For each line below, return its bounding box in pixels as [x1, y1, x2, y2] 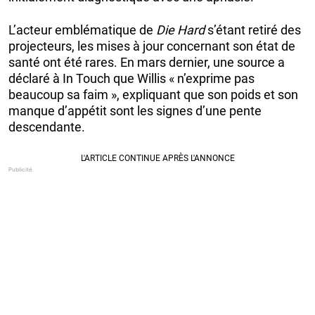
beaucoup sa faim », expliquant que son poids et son [8, 86, 298, 102]
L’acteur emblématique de [8, 22, 156, 37]
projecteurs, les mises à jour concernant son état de [8, 38, 295, 53]
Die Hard [156, 22, 205, 37]
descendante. [8, 119, 85, 134]
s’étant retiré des [205, 22, 301, 37]
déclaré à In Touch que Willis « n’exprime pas [8, 70, 255, 86]
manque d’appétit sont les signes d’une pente [8, 103, 262, 118]
